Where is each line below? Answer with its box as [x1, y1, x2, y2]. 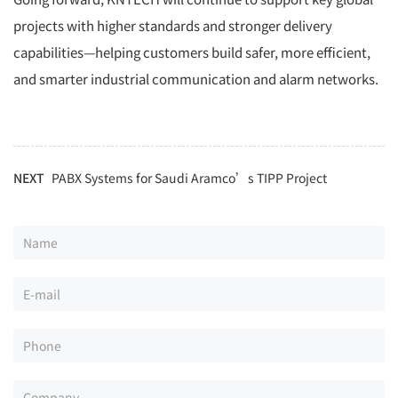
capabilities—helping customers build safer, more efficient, [13, 43, 370, 62]
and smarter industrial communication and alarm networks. [13, 69, 378, 89]
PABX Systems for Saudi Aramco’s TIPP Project [52, 169, 327, 187]
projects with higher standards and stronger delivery [13, 16, 332, 36]
